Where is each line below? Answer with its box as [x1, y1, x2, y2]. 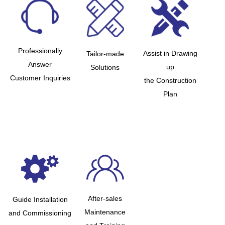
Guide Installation [12, 195, 68, 204]
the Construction [144, 76, 196, 85]
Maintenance [84, 207, 126, 216]
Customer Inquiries [10, 74, 70, 82]
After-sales [88, 194, 123, 202]
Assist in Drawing [143, 49, 197, 58]
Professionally [18, 47, 62, 55]
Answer [28, 60, 52, 69]
